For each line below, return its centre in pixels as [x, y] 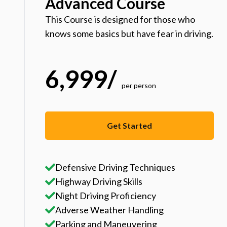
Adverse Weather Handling [110, 210]
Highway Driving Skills [99, 182]
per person [139, 86]
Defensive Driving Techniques [116, 167]
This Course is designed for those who [120, 20]
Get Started [129, 126]
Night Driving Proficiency [106, 196]
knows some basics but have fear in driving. [129, 34]
